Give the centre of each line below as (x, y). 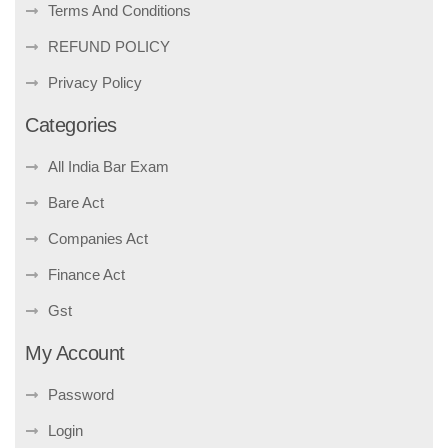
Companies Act (97, 239)
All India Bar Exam (108, 167)
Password (80, 395)
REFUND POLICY (108, 47)
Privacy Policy (94, 83)
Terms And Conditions (119, 11)
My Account (75, 353)
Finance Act (86, 275)
